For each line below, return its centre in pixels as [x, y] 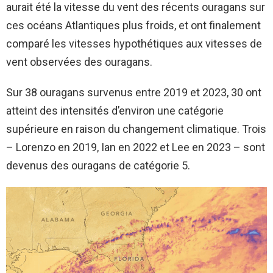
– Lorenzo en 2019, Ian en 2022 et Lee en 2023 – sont [136, 147]
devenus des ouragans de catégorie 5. [98, 165]
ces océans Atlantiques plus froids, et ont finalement [133, 25]
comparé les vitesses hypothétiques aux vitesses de [134, 43]
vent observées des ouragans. [79, 62]
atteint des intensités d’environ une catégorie [115, 110]
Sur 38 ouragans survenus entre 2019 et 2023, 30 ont [134, 92]
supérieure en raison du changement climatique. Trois [136, 129]
